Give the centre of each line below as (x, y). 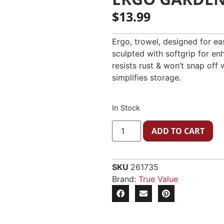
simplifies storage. (146, 77)
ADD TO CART (178, 131)
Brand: (125, 179)
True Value (158, 179)
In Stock (126, 108)
